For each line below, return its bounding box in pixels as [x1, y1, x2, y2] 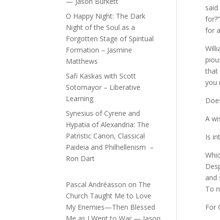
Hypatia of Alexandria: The [66, 120, 150, 130]
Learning [66, 94, 94, 104]
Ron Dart [66, 154, 95, 164]
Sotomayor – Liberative [66, 82, 141, 92]
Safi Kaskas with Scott [66, 71, 137, 81]
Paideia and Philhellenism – [66, 142, 154, 152]
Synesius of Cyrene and [66, 109, 140, 118]
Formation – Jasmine [66, 45, 133, 55]
